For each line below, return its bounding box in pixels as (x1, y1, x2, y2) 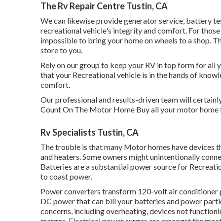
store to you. (40, 45, 82, 55)
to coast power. (40, 171, 92, 181)
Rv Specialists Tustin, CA (40, 126, 139, 138)
